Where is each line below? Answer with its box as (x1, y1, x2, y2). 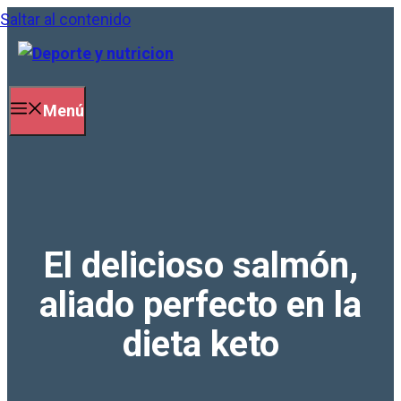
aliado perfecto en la (39, 283, 362, 326)
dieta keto (122, 322, 279, 365)
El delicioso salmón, (43, 243, 358, 286)
